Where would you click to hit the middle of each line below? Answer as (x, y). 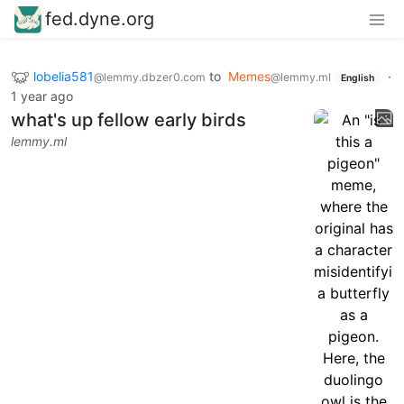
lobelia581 (64, 76)
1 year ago (42, 96)
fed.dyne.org (100, 18)
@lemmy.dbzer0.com (150, 77)
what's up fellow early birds (129, 120)
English (357, 78)
